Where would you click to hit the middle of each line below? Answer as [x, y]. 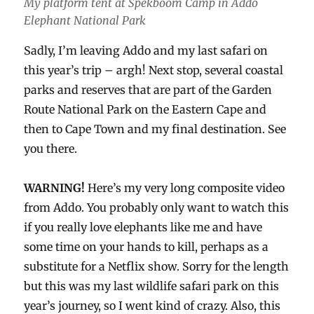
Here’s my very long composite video [185, 187]
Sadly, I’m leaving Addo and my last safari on [146, 50]
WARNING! [55, 187]
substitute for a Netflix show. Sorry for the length [157, 266]
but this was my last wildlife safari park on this [152, 286]
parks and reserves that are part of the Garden [148, 89]
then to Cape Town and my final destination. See [155, 129]
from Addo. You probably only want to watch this [157, 207]
